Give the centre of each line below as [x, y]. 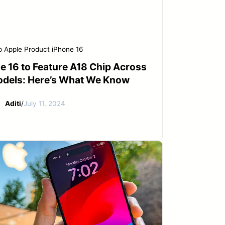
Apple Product [27, 49]
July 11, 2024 [44, 103]
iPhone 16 [67, 49]
